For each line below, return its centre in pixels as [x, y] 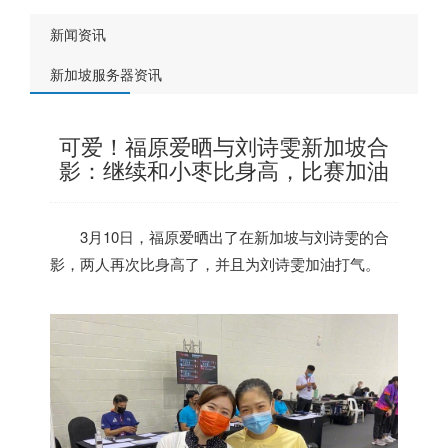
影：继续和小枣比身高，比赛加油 [224, 169]
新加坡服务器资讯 [106, 74]
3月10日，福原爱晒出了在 [167, 236]
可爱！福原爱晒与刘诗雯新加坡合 [224, 145]
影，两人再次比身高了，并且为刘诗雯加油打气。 [215, 263]
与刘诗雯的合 [344, 236]
